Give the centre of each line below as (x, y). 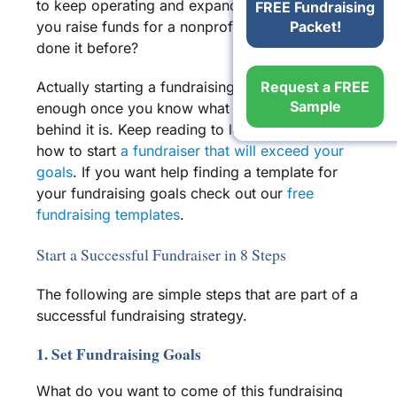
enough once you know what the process (174, 109)
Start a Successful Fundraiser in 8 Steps (161, 255)
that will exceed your (272, 151)
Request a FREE (315, 86)
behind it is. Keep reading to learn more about (189, 130)
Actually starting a (98, 87)
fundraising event (218, 87)
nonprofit (210, 27)
